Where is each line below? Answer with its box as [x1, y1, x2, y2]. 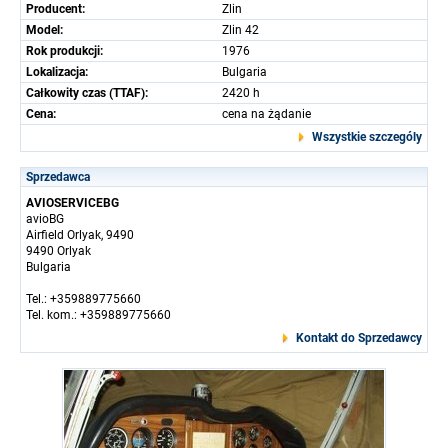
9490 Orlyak [26, 244, 91, 258]
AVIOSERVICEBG [26, 196, 119, 210]
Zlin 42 [222, 23, 259, 37]
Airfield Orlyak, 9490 [26, 228, 134, 242]
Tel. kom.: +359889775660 [26, 308, 171, 322]
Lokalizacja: [26, 65, 88, 79]
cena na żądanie [222, 107, 311, 121]
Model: [26, 23, 63, 37]
